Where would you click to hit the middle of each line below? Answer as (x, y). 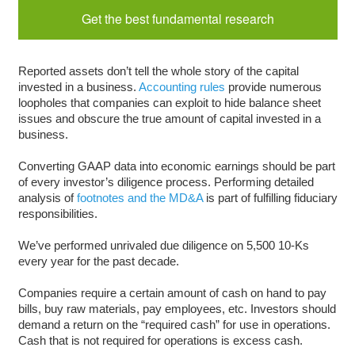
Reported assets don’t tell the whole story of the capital (158, 71)
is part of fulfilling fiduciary (270, 197)
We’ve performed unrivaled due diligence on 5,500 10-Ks (163, 245)
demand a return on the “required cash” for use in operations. (174, 324)
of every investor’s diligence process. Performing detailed (166, 181)
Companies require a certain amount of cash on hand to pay (172, 292)
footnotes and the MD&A (139, 197)
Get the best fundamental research (177, 18)
